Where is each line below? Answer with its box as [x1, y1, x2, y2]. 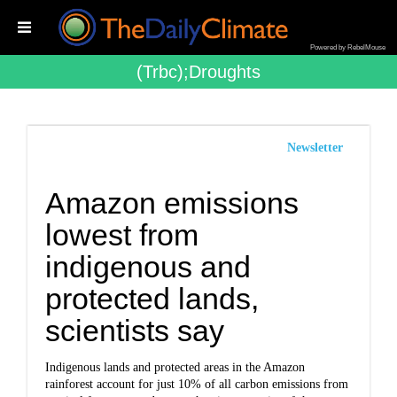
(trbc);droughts [136, 62, 261, 82]
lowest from [45, 218, 199, 252]
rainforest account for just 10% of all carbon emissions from [45, 378, 349, 391]
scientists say [45, 314, 225, 347]
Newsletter [286, 141, 343, 154]
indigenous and [45, 250, 252, 284]
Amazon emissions [45, 186, 300, 220]
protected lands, [45, 282, 260, 315]
